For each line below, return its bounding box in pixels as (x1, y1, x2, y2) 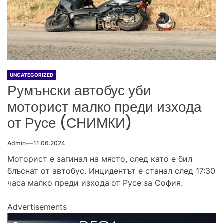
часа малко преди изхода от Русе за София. (7, 178, 183, 188)
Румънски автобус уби (7, 81, 151, 101)
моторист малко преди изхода (7, 97, 202, 117)
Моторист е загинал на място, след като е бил (7, 154, 192, 164)
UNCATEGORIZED (10, 72, 53, 78)
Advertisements (7, 202, 67, 212)
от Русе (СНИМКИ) (7, 113, 132, 133)
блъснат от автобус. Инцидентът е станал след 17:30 (7, 166, 215, 176)
